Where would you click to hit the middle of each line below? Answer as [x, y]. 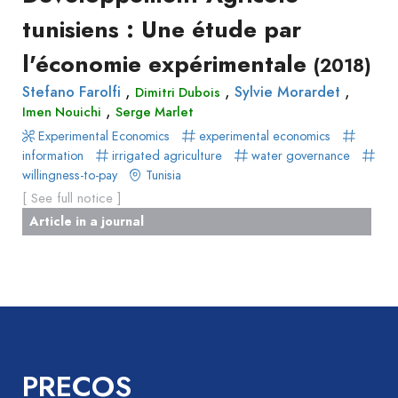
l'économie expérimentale [168, 64]
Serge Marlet [155, 111]
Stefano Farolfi [72, 92]
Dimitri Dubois [178, 92]
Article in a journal [87, 221]
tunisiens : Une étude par [162, 29]
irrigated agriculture [167, 155]
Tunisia [162, 175]
